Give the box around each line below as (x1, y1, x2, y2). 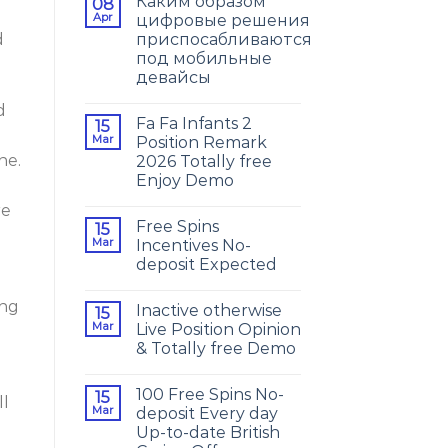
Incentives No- (135, 236, 251, 256)
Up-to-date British (135, 423, 280, 443)
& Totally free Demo (135, 339, 296, 359)
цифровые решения (135, 11, 310, 31)
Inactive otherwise (135, 301, 282, 321)
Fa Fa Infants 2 (135, 114, 252, 134)
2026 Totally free (135, 152, 272, 172)
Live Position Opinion (135, 320, 301, 340)
